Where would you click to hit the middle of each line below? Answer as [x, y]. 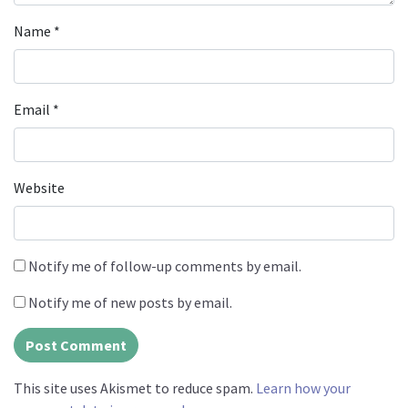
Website [39, 187]
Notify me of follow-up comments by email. [165, 265]
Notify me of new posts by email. [130, 302]
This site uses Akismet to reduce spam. [135, 388]
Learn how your [303, 388]
